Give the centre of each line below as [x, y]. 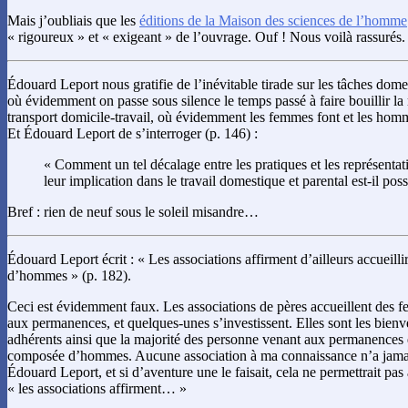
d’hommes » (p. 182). [69, 276]
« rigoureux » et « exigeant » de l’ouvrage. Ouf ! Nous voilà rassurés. [206, 37]
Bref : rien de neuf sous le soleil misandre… [133, 212]
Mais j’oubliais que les [73, 21]
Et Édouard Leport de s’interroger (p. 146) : [133, 134]
